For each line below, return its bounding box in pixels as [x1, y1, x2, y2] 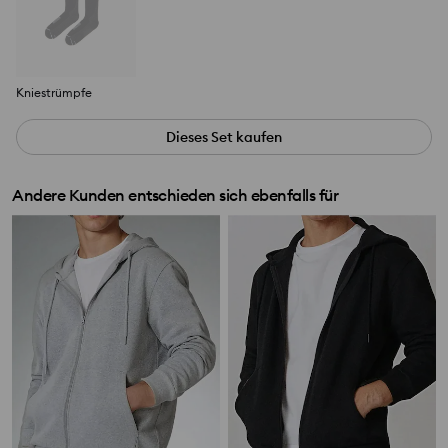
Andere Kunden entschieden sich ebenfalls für [12, 185, 338, 206]
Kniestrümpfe [16, 85, 92, 101]
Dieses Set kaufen [166, 128, 282, 147]
